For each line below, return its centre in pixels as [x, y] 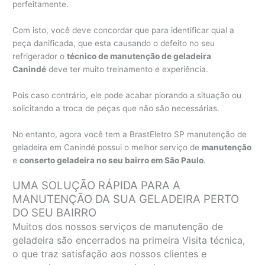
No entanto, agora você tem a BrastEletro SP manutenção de [130, 134]
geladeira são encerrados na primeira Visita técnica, [129, 240]
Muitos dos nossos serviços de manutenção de [118, 227]
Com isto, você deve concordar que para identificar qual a [124, 30]
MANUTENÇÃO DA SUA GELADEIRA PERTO [126, 199]
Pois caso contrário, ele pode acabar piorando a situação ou [127, 95]
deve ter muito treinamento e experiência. [127, 69]
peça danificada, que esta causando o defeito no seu [114, 43]
